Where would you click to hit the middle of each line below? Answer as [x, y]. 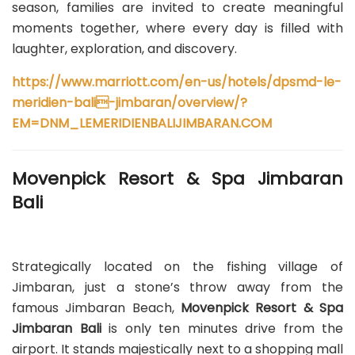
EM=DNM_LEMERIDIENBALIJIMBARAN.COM [142, 123]
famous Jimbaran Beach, [96, 308]
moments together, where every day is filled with [177, 28]
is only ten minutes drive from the [222, 329]
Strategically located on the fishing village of [177, 267]
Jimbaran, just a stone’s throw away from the [177, 288]
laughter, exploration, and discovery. [124, 48]
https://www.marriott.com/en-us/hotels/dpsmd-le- [177, 82]
